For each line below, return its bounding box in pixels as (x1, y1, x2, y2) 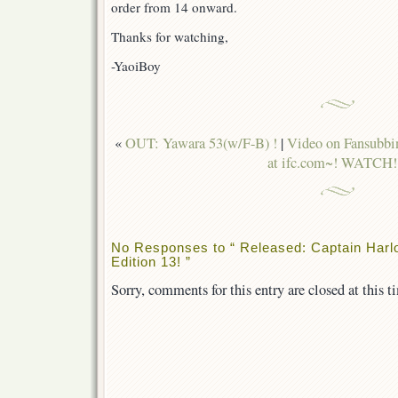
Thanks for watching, (111, 28, 228, 46)
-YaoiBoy (111, 57, 161, 76)
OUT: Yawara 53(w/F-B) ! (124, 133, 277, 154)
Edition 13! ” (111, 255, 191, 269)
